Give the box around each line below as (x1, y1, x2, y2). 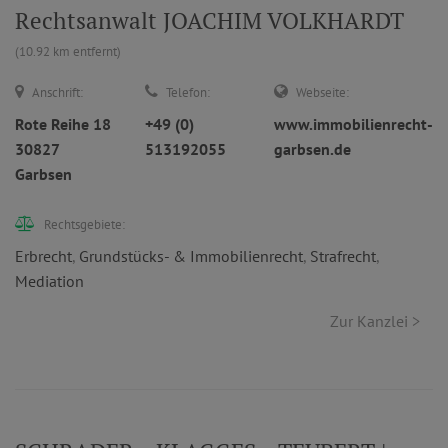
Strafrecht (310, 246, 376, 266)
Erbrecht (15, 246, 72, 266)
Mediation (15, 271, 84, 291)
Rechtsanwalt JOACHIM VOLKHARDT (15, 5, 404, 36)
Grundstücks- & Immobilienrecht (79, 246, 303, 266)
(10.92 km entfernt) (15, 43, 121, 60)
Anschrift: (32, 84, 83, 101)
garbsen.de (274, 139, 351, 159)
